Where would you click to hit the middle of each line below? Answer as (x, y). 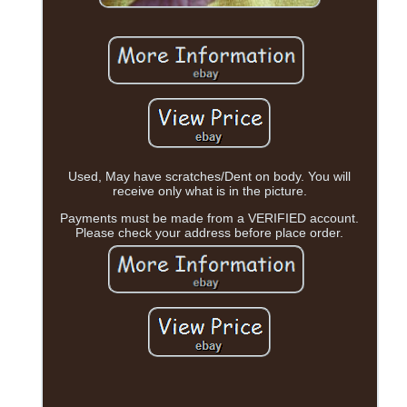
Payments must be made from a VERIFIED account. (210, 218)
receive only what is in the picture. (209, 190)
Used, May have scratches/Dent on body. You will (210, 176)
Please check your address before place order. (210, 232)
